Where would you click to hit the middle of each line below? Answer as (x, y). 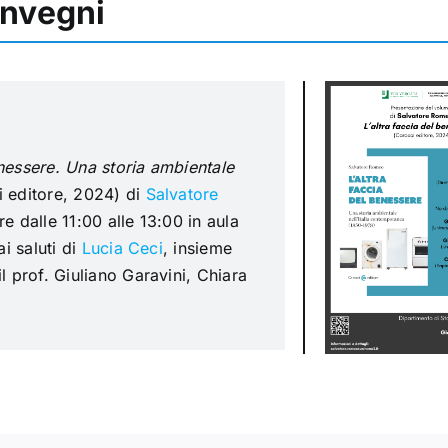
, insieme (197, 248)
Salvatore (182, 194)
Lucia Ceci (122, 248)
